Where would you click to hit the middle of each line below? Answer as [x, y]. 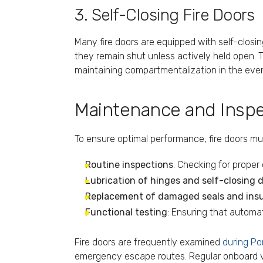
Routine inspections [129, 164]
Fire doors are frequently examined [149, 242]
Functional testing [126, 212]
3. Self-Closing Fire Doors [164, 15]
